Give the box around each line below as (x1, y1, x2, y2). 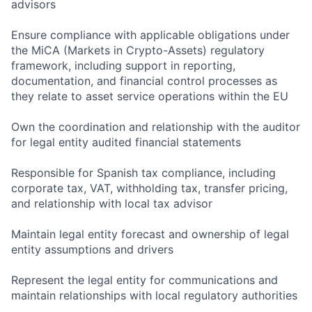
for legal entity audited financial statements (11, 135, 241, 150)
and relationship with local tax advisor (11, 196, 212, 211)
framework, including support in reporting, (11, 58, 235, 73)
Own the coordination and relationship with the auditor (11, 120, 300, 134)
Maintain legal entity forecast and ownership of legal (11, 227, 289, 242)
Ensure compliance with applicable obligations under (11, 28, 290, 42)
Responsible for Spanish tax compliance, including (11, 166, 276, 180)
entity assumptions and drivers (11, 242, 173, 257)
